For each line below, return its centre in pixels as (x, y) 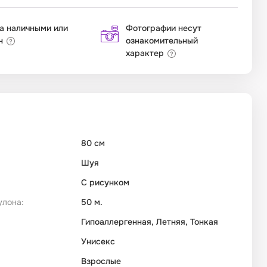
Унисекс (98, 242)
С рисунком (105, 183)
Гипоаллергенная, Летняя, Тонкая (150, 222)
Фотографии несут (164, 28)
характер (145, 53)
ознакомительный (162, 41)
